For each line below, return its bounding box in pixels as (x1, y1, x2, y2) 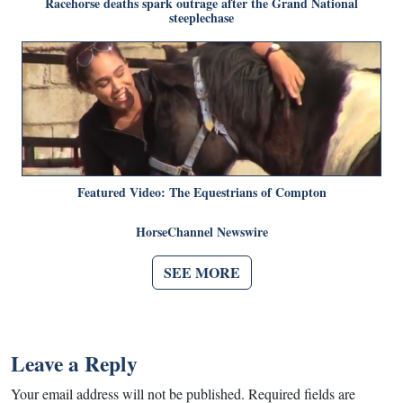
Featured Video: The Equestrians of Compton (76, 182, 327, 201)
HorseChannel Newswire (135, 221, 268, 241)
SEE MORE (163, 261, 240, 282)
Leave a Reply (11, 347, 138, 379)
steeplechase (169, 7, 234, 27)
